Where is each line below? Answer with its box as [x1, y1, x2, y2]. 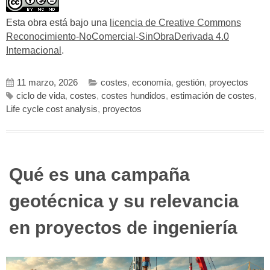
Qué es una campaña [9, 164, 190, 184]
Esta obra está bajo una [6, 17, 110, 28]
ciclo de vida [16, 90, 65, 101]
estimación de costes [171, 90, 254, 101]
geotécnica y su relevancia [9, 190, 239, 211]
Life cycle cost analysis [6, 104, 98, 114]
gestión [176, 77, 204, 87]
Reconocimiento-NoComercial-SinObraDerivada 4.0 [6, 31, 229, 42]
